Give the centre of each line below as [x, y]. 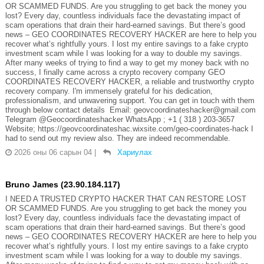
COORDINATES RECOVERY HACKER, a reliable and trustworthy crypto [129, 81]
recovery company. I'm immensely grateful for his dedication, [109, 91]
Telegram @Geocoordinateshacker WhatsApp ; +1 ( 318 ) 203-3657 [121, 119]
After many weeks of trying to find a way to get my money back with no [127, 62]
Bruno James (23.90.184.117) [62, 184]
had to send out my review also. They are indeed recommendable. [118, 138]
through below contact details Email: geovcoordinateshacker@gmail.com [131, 110]
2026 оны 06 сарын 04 [53, 152]
